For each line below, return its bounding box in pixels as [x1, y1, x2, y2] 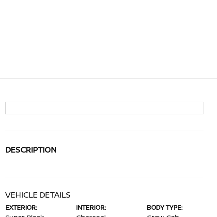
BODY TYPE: [147, 203, 183, 212]
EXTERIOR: [5, 203, 37, 212]
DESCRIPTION [5, 144, 57, 155]
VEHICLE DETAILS [5, 189, 71, 200]
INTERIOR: [76, 203, 106, 212]
